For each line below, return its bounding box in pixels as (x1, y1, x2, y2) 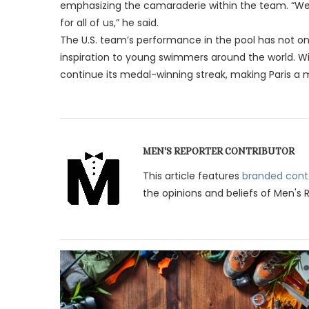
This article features (143, 168, 242, 183)
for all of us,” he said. (60, 15, 159, 30)
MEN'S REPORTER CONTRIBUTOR (143, 145, 295, 157)
